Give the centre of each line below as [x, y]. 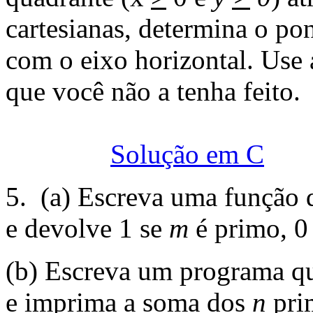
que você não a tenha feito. [153, 91]
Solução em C [187, 154]
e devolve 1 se [87, 228]
